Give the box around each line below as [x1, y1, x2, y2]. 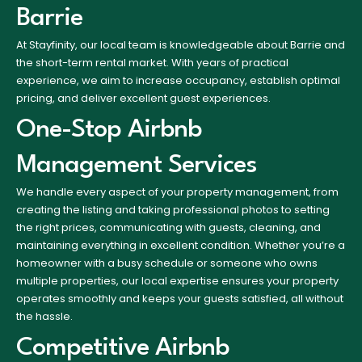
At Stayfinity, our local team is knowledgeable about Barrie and [16, 36, 345, 53]
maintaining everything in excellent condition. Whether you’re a [16, 237, 345, 253]
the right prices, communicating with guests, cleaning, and [16, 219, 321, 235]
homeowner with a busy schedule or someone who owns [16, 255, 318, 271]
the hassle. [16, 308, 73, 324]
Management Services [16, 152, 257, 178]
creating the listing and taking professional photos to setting [16, 201, 330, 217]
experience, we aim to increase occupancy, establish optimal [16, 72, 340, 88]
